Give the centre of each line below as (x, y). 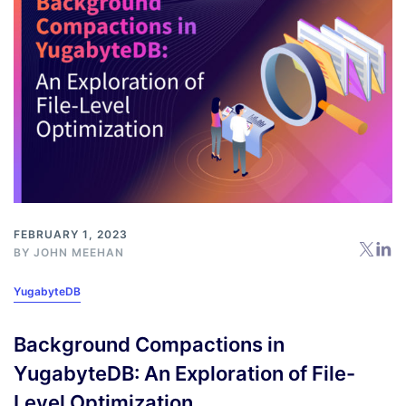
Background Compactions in (149, 344)
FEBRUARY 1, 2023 (71, 234)
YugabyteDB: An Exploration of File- (184, 373)
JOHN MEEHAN (79, 252)
